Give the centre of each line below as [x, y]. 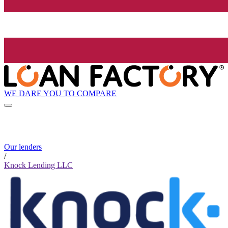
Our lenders [23, 147]
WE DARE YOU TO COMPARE [60, 93]
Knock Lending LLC [38, 165]
